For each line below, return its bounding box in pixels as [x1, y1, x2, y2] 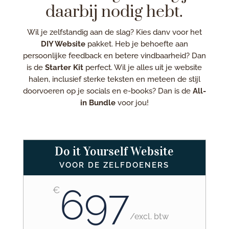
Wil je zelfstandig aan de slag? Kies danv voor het [27, 27, 202, 37]
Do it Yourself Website [55, 143, 174, 159]
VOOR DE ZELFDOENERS [59, 160, 170, 170]
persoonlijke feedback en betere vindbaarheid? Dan [22, 51, 206, 60]
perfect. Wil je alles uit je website [83, 62, 202, 72]
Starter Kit [45, 62, 84, 72]
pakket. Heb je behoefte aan [85, 39, 188, 49]
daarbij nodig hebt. [45, 1, 184, 22]
